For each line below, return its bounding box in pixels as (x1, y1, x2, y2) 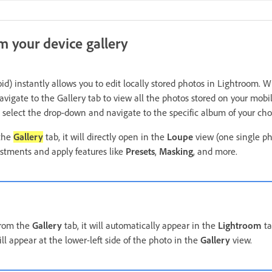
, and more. (193, 146, 240, 157)
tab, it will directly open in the (43, 131, 167, 143)
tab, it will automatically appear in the (62, 220, 218, 231)
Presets (126, 146, 155, 157)
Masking (159, 146, 193, 157)
